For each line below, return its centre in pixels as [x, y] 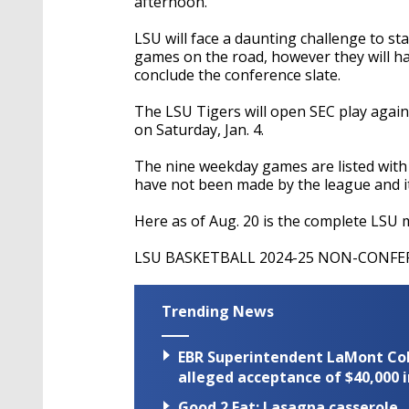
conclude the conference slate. [237, 75]
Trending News [218, 311]
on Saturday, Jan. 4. [199, 130]
